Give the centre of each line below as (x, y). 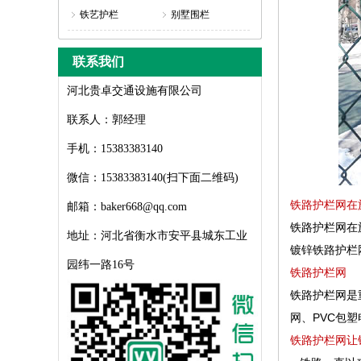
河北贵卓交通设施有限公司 (135, 91)
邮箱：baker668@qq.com (127, 207)
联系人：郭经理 (106, 120)
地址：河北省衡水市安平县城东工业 (157, 236)
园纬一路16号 (101, 265)
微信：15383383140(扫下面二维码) (153, 178)
